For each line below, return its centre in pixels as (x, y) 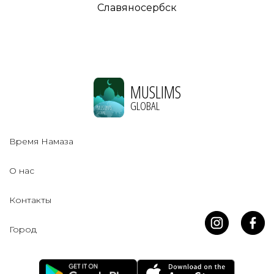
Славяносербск (137, 8)
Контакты (30, 200)
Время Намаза (41, 142)
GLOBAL (145, 106)
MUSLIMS (155, 92)
